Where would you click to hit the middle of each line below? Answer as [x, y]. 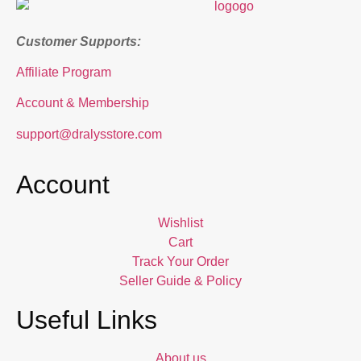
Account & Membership [83, 103]
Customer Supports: [79, 41]
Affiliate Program [64, 72]
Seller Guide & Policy [180, 281]
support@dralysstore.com [89, 134]
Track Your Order [180, 262]
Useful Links [87, 320]
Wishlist [180, 223]
